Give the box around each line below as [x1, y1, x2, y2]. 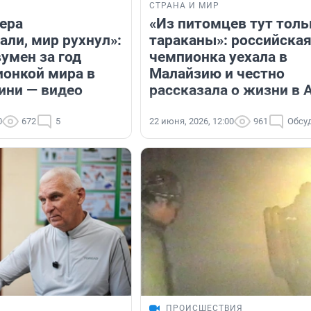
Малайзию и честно [149, 65, 285, 83]
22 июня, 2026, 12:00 [149, 116, 234, 127]
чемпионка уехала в [149, 49, 287, 66]
